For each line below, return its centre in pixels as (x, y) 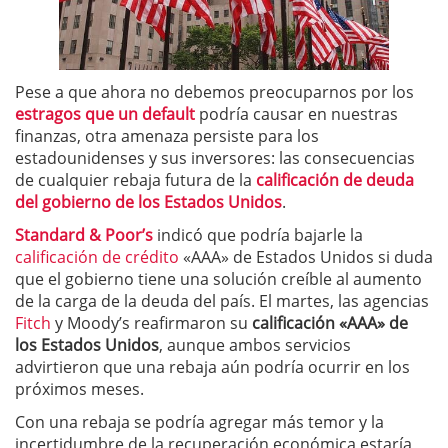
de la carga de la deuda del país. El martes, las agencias (222, 301)
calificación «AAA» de (330, 323)
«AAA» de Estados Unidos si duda (306, 257)
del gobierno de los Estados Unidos (148, 202)
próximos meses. (79, 389)
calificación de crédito (97, 257)
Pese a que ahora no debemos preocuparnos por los (214, 92)
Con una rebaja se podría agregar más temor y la (199, 422)
